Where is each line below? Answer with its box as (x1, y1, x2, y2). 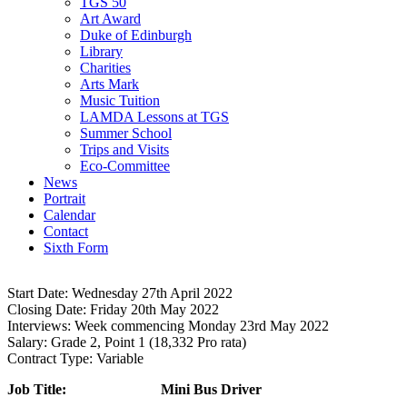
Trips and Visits (80, 141, 169, 157)
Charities (80, 59, 131, 75)
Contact (44, 223, 88, 239)
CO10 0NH (184, 286, 233, 299)
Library (80, 43, 123, 59)
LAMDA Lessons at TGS (80, 108, 229, 124)
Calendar (44, 206, 95, 223)
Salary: (7, 333, 47, 350)
